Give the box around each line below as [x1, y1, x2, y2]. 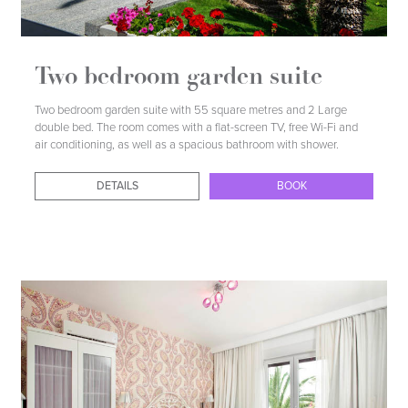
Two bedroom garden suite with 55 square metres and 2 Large [35, 103, 348, 118]
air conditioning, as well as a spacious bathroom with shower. [35, 138, 340, 153]
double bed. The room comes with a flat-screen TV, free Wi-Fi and [35, 120, 359, 136]
